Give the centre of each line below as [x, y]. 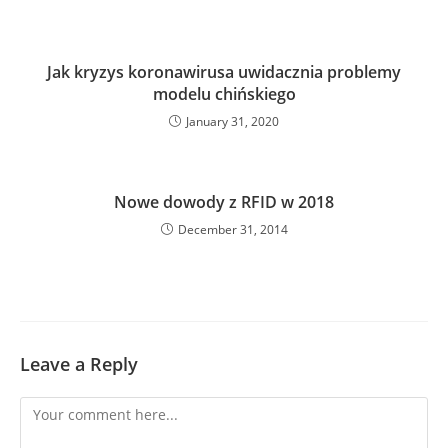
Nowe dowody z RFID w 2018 [224, 202]
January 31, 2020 [232, 121]
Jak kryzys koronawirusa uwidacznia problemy [224, 72]
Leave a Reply [79, 364]
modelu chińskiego [224, 94]
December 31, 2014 [232, 229]
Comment [51, 408]
